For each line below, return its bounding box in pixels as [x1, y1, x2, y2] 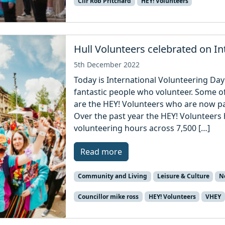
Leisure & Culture [157, 172, 209, 181]
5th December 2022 [74, 60, 140, 70]
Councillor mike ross [77, 192, 139, 201]
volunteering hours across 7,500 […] [74, 123, 210, 134]
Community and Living [77, 172, 147, 181]
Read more [80, 146, 123, 158]
